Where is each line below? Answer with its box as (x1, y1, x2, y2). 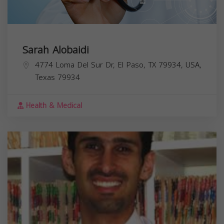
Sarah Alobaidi (22, 40, 89, 59)
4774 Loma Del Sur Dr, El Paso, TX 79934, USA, (35, 57, 201, 72)
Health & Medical (23, 98, 82, 112)
